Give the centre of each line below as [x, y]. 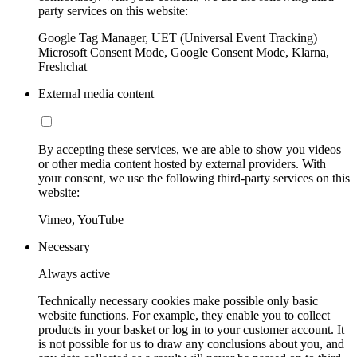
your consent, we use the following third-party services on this [194, 178]
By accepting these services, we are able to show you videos [190, 150]
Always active [74, 274]
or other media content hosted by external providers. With [182, 164]
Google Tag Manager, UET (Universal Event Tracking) [178, 38]
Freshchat [63, 67]
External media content [96, 94]
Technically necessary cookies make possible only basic [178, 301]
